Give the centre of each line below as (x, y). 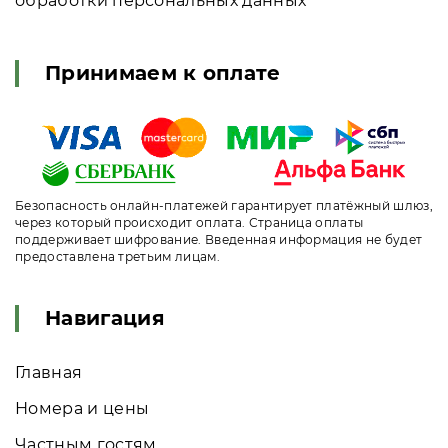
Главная (49, 373)
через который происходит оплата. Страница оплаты (189, 223)
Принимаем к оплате (163, 72)
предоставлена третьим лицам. (117, 257)
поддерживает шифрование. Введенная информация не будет (219, 240)
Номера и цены (82, 409)
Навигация (105, 318)
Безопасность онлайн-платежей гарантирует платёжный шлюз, (224, 206)
